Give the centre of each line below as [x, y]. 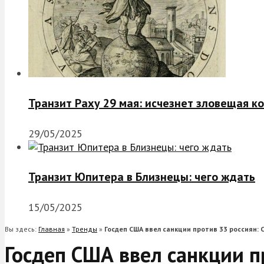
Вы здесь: [22, 229]
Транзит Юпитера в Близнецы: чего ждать [142, 177]
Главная [52, 229]
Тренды [85, 229]
